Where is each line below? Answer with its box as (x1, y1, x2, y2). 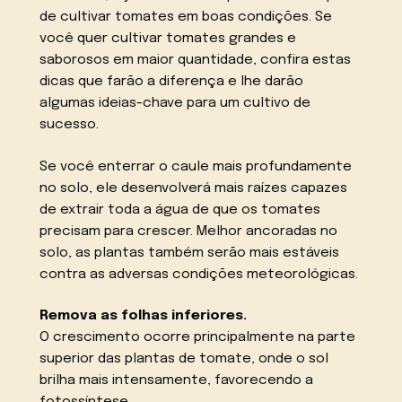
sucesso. (39, 117, 100, 132)
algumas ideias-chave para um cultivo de (39, 95, 311, 110)
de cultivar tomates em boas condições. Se (39, 9, 333, 24)
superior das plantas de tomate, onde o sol (39, 352, 329, 367)
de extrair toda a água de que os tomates (39, 202, 321, 217)
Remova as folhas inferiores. (39, 309, 248, 324)
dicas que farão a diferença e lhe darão (39, 74, 304, 89)
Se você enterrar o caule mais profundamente (39, 159, 353, 174)
